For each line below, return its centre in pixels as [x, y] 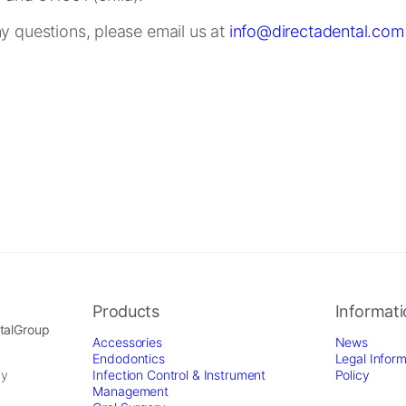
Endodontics [129, 359]
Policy [352, 375]
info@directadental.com [316, 31]
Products [126, 312]
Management [130, 391]
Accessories [127, 343]
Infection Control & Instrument [179, 375]
